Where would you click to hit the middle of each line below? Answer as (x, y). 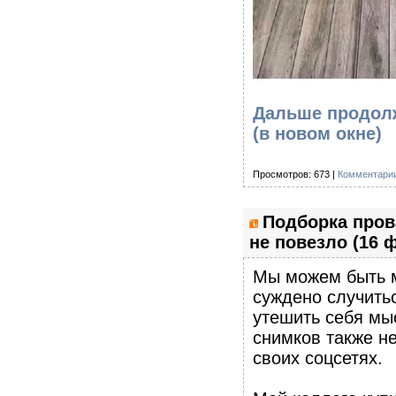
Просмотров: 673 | (295, 174)
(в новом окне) (317, 133)
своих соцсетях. (318, 358)
